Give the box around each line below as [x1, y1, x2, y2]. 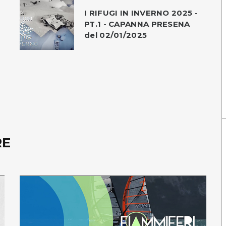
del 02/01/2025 [84, 30, 147, 40]
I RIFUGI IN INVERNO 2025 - [84, 8, 198, 18]
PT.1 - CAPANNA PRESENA [84, 19, 190, 29]
